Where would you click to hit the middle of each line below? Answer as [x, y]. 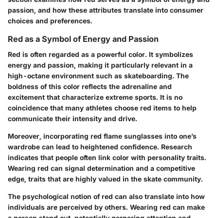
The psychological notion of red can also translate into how [106, 197]
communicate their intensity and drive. [73, 119]
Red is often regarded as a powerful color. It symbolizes [100, 54]
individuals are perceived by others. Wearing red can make [106, 207]
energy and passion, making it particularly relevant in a [100, 65]
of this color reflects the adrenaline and [105, 87]
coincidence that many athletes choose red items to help [102, 108]
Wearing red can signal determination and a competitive [101, 168]
